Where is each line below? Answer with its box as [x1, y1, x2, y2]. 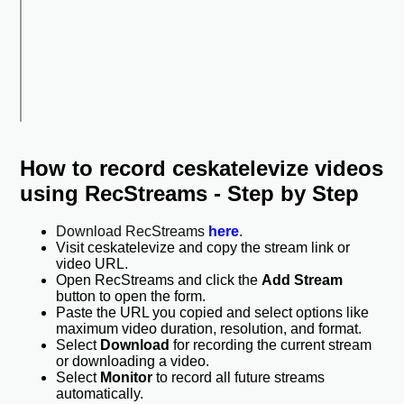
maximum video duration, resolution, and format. [56, 321, 363, 337]
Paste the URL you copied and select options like [56, 305, 370, 321]
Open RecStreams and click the [56, 272, 262, 289]
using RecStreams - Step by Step [20, 180, 360, 206]
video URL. [56, 256, 129, 272]
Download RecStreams [56, 224, 209, 240]
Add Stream [262, 272, 344, 289]
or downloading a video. [56, 353, 210, 370]
